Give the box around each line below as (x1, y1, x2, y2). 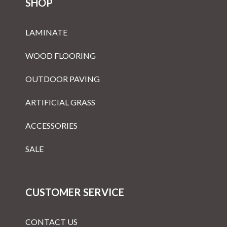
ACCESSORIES (25, 121, 78, 130)
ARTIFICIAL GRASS (25, 97, 95, 107)
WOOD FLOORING (25, 51, 96, 60)
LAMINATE (25, 27, 67, 37)
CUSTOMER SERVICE (25, 186, 124, 198)
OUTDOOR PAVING (25, 74, 100, 84)
